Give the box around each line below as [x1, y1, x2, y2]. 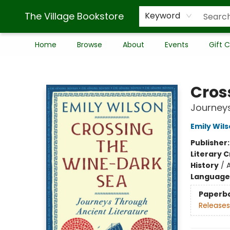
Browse [77, 40, 102, 50]
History [190, 160, 219, 170]
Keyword [145, 10, 180, 22]
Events [165, 40, 188, 50]
